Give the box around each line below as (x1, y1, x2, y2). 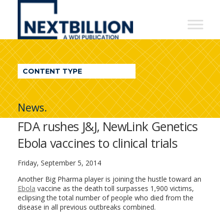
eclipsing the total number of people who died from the (17, 193, 193, 202)
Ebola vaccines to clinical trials (17, 135, 178, 151)
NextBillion (17, 1, 96, 18)
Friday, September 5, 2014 (17, 158, 101, 167)
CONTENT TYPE (22, 67, 82, 76)
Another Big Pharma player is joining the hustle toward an (17, 174, 201, 184)
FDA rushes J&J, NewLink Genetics (17, 118, 198, 135)
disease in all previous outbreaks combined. (17, 202, 156, 212)
